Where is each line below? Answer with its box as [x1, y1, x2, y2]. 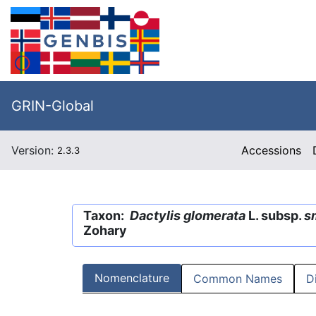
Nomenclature [95, 271, 169, 286]
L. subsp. [245, 208, 304, 223]
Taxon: [83, 208, 130, 223]
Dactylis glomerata [130, 208, 245, 223]
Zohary [83, 223, 127, 238]
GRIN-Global [11, 97, 94, 114]
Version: [11, 143, 57, 157]
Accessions [241, 143, 302, 157]
